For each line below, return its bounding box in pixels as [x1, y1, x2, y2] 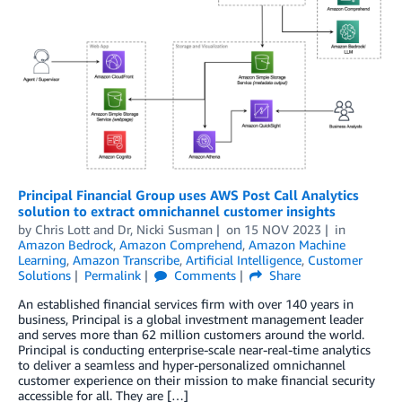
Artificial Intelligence [186, 251, 301, 267]
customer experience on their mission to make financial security [18, 371, 375, 388]
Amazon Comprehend [119, 236, 242, 252]
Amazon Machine [249, 236, 345, 252]
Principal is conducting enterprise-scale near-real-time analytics [18, 341, 371, 357]
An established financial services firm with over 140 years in [18, 295, 354, 311]
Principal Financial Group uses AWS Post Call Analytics [18, 186, 359, 203]
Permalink [83, 267, 141, 283]
